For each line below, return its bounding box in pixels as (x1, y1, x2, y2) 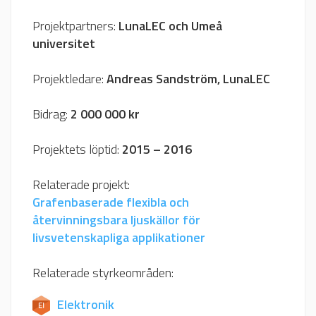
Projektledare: (32, 68, 107, 88)
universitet (32, 33, 95, 53)
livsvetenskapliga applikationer (32, 227, 205, 247)
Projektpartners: (32, 16, 119, 35)
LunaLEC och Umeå (119, 16, 222, 35)
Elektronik (57, 294, 114, 314)
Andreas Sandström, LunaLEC (107, 68, 270, 88)
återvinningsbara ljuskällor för (32, 209, 200, 229)
